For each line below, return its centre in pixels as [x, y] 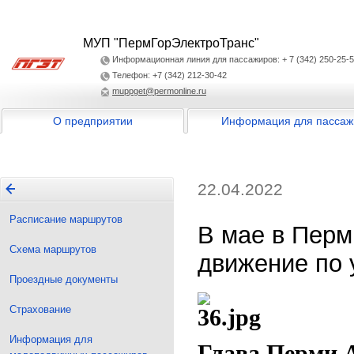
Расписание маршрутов [66, 219]
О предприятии [93, 121]
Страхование [40, 309]
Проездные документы [64, 279]
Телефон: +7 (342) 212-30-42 [169, 75]
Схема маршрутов [53, 249]
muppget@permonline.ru [159, 91]
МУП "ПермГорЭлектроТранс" [171, 43]
